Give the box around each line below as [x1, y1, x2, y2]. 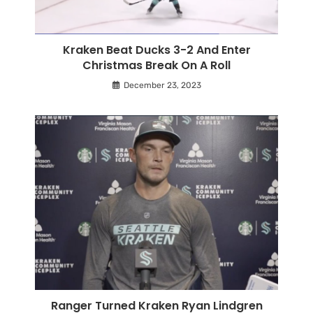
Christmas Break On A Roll [82, 57, 231, 73]
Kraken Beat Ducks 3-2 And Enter [62, 41, 251, 58]
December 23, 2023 [123, 80, 201, 90]
